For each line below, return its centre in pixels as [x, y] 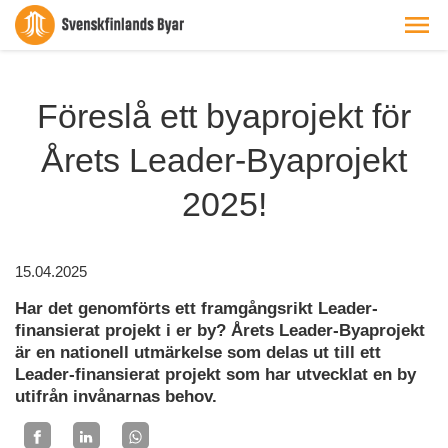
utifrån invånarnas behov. [116, 396]
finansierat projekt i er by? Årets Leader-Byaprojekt [220, 330]
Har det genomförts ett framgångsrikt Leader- [196, 308]
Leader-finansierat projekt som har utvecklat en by [215, 374]
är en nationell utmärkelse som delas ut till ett [198, 352]
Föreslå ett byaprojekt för [224, 116]
